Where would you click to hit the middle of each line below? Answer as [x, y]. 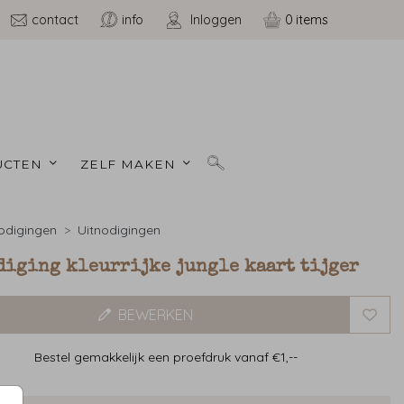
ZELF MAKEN [131, 164]
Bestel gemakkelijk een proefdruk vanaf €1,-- [166, 358]
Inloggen [216, 20]
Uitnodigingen [119, 230]
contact [55, 20]
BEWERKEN [155, 315]
